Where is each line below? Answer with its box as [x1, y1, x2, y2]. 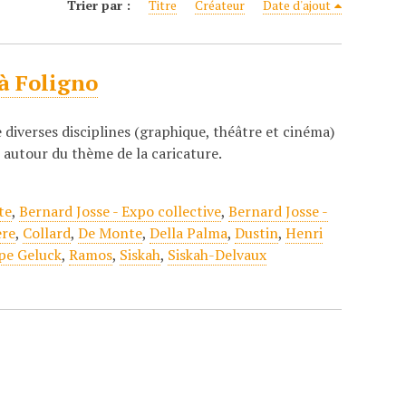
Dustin [235, 223, 279, 243]
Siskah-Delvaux [168, 245, 267, 265]
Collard [23, 223, 72, 243]
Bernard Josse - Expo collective [19, 201, 222, 221]
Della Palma [150, 223, 228, 243]
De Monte [78, 223, 143, 243]
